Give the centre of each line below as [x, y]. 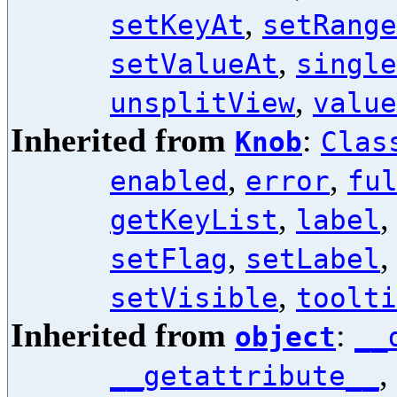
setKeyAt [177, 25]
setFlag [169, 259]
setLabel [313, 259]
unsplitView [202, 103]
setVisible [194, 298]
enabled [169, 181]
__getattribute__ [245, 376]
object [285, 337]
